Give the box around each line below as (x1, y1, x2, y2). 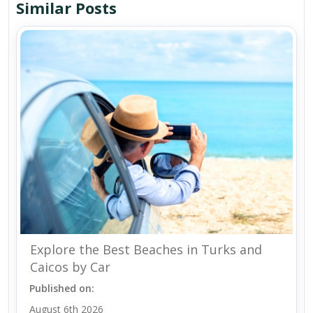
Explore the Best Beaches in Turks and (30, 241, 262, 259)
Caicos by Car (30, 259, 110, 276)
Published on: (29, 282, 94, 296)
